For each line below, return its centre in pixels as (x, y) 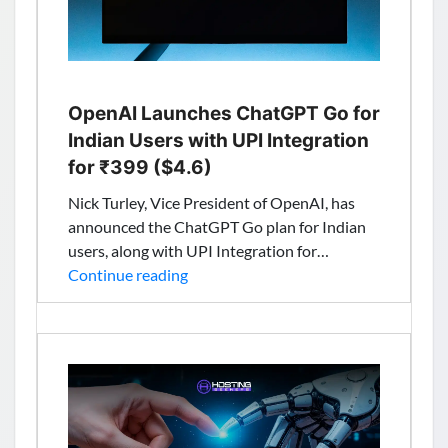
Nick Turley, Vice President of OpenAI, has (211, 202)
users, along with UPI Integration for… (198, 250)
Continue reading (128, 274)
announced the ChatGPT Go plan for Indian (217, 226)
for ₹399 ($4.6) (140, 167)
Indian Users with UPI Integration (218, 140)
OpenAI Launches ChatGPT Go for (224, 113)
